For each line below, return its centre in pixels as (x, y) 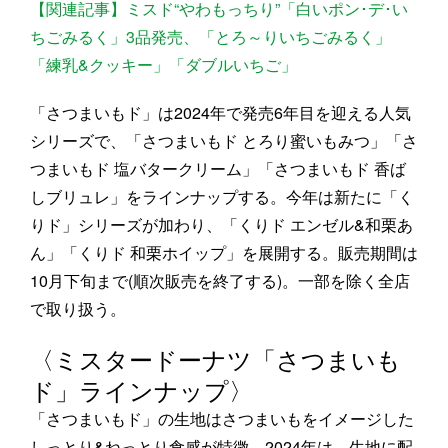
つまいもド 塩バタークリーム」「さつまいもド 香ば (218, 169)
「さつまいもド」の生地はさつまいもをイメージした (222, 419)
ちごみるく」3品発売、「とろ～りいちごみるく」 (210, 37)
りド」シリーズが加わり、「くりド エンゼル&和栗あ (221, 225)
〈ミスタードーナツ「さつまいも (215, 359)
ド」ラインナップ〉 (141, 390)
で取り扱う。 (78, 309)
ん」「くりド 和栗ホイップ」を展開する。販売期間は (224, 253)
